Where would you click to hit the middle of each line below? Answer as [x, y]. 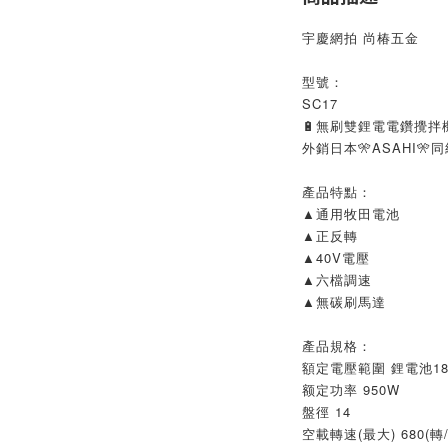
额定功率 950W [350, 389]
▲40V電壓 [335, 257]
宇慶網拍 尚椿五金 [360, 37]
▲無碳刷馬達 [343, 301]
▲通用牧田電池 [350, 213]
